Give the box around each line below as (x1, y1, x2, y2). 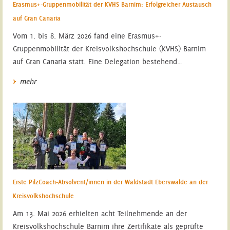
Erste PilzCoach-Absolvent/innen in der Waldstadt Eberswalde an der (12, 177, 208, 186)
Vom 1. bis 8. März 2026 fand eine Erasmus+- (12, 31, 162, 41)
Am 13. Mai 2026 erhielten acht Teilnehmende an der (12, 208, 187, 218)
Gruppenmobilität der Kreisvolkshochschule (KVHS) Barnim (12, 44, 206, 53)
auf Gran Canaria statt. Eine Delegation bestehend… (12, 56, 182, 66)
